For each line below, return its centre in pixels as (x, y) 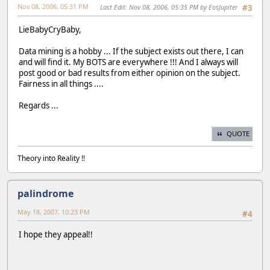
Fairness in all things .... (61, 83)
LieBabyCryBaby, (50, 29)
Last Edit (113, 7)
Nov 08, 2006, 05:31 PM (53, 6)
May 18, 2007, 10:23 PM (54, 212)
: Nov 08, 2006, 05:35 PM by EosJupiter (181, 7)
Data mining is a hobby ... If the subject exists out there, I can (131, 51)
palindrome (46, 194)
